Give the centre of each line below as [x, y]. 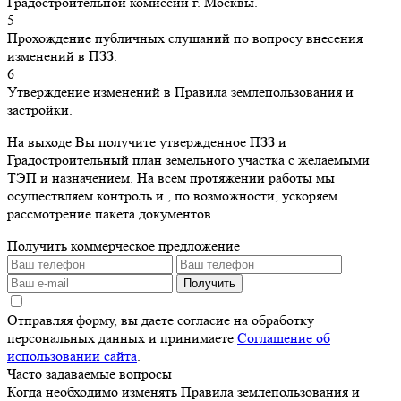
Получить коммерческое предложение [124, 246]
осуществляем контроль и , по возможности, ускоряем [172, 196]
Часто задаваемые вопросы [90, 374]
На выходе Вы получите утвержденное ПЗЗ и [147, 142]
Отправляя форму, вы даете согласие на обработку [161, 320]
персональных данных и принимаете [122, 338]
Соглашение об [284, 338]
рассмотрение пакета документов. [111, 213]
